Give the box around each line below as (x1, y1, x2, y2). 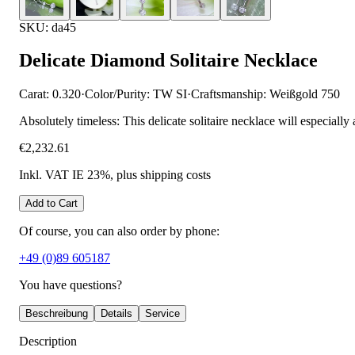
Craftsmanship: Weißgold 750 (191, 87, 340, 101)
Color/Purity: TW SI (85, 87, 187, 101)
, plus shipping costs (110, 168, 211, 182)
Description (19, 334, 77, 349)
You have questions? (19, 278, 122, 292)
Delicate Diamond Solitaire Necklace (19, 50, 318, 71)
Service (145, 307, 180, 320)
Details (101, 307, 132, 320)
